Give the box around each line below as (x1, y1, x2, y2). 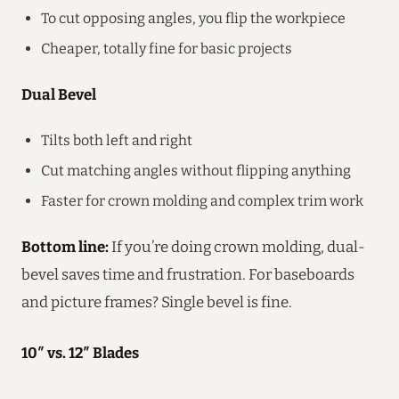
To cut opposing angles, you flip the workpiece (41, 9, 346, 27)
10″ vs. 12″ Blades (21, 343, 139, 362)
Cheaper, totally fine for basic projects (41, 39, 292, 57)
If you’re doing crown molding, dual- (109, 237, 365, 256)
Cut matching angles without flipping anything (41, 161, 351, 179)
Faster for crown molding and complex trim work (41, 191, 363, 209)
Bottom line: (21, 237, 109, 256)
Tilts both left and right (41, 131, 192, 149)
